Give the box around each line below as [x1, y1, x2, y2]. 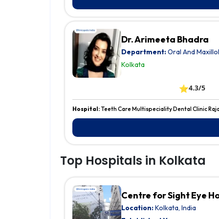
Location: [121, 203, 153, 213]
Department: [121, 47, 166, 57]
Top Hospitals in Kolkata [60, 153, 206, 169]
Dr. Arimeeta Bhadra [121, 34, 209, 45]
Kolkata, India [153, 203, 196, 213]
